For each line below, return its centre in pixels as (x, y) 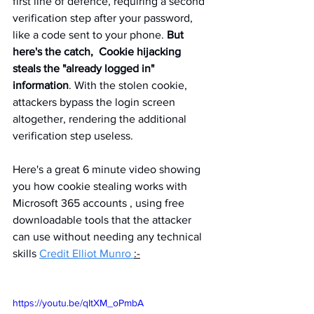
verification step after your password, (104, 18)
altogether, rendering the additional (101, 118)
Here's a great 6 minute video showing (108, 169)
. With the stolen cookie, (129, 85)
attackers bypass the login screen (95, 102)
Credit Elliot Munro (87, 253)
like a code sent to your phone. (90, 34)
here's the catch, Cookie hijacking (98, 51)
